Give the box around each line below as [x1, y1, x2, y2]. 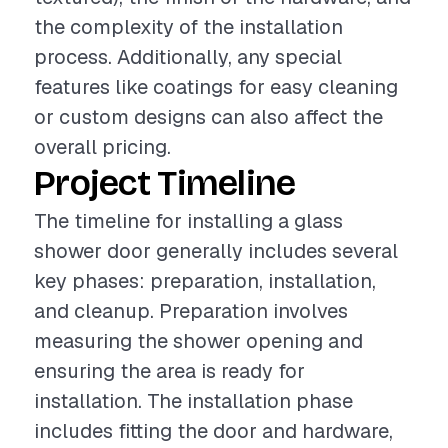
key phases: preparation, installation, [34, 268, 376, 294]
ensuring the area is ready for [34, 358, 305, 384]
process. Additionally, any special [34, 44, 342, 70]
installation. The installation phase [34, 388, 353, 414]
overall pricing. [34, 134, 171, 160]
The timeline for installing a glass [34, 208, 343, 234]
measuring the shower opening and [34, 328, 363, 354]
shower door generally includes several [34, 238, 398, 264]
